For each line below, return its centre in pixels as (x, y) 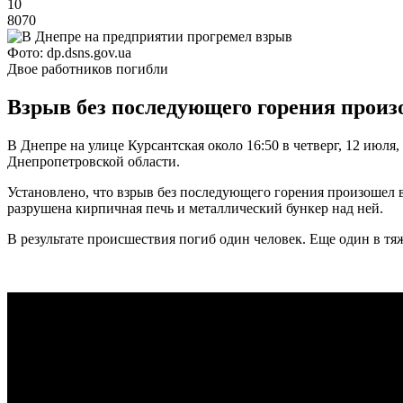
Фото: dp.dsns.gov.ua (69, 52)
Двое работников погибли (88, 68)
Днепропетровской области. (94, 161)
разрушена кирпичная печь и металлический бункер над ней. (195, 208)
